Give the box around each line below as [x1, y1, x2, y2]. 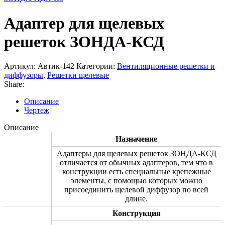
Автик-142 [38, 62, 76, 71]
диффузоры [4, 71, 43, 80]
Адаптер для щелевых [4, 14, 164, 32]
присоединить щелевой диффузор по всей [64, 185, 208, 194]
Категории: [76, 62, 115, 71]
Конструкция [112, 209, 161, 218]
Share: [4, 80, 24, 89]
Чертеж [24, 106, 49, 115]
